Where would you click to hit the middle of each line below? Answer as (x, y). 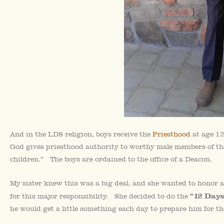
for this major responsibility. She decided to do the (100, 196)
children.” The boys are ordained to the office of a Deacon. (111, 159)
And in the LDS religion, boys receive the (81, 134)
